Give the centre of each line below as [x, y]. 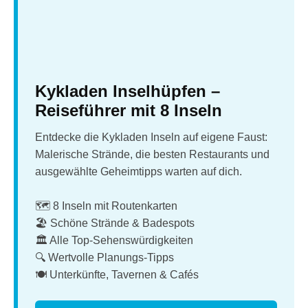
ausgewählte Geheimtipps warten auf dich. [139, 171]
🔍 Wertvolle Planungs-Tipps [104, 257]
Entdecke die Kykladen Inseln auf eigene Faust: [151, 137]
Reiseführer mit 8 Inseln [129, 110]
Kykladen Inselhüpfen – [128, 91]
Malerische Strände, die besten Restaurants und [152, 154]
